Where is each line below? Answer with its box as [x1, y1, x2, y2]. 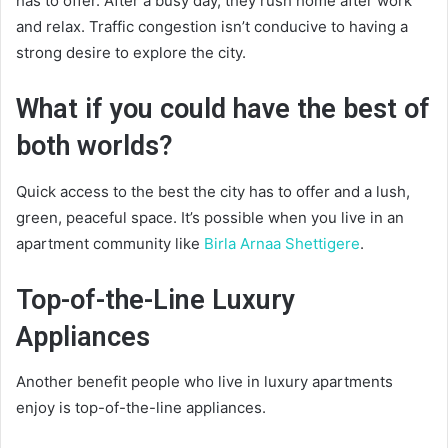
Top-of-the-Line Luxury [16, 283, 295, 316]
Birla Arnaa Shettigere [204, 233, 360, 253]
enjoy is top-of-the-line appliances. [16, 398, 266, 418]
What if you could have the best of [16, 93, 430, 126]
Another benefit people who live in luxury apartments [16, 372, 393, 392]
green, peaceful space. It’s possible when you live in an [16, 207, 404, 227]
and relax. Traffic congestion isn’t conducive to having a [16, 17, 408, 37]
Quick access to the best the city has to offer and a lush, [16, 181, 410, 201]
